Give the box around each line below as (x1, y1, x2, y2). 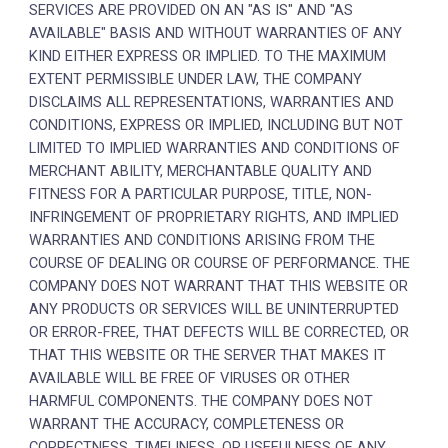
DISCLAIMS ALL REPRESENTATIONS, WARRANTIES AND (29, 93, 395, 111)
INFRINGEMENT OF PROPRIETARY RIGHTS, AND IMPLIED (29, 208, 400, 226)
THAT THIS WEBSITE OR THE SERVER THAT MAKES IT (29, 346, 387, 364)
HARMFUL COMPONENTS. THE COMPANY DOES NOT (29, 392, 374, 410)
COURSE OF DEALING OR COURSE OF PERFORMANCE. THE (29, 254, 411, 272)
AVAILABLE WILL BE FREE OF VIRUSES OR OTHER (29, 369, 351, 387)
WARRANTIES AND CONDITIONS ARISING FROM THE (29, 231, 376, 249)
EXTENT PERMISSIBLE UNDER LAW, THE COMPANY (29, 70, 363, 88)
